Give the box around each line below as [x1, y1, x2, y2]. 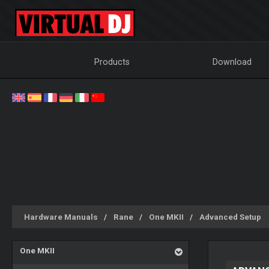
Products [94, 57, 130, 67]
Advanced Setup [199, 212, 261, 222]
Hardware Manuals [24, 212, 98, 222]
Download [213, 57, 252, 67]
